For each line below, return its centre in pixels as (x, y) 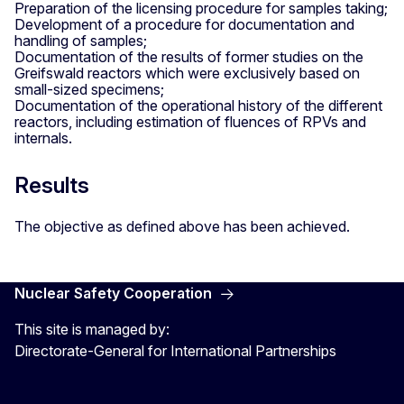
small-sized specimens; (89, 90)
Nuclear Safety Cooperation (113, 294)
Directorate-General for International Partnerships (175, 351)
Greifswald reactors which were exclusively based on (187, 73)
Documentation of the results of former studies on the (189, 57)
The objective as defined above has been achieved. (182, 227)
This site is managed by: (92, 330)
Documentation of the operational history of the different (198, 106)
